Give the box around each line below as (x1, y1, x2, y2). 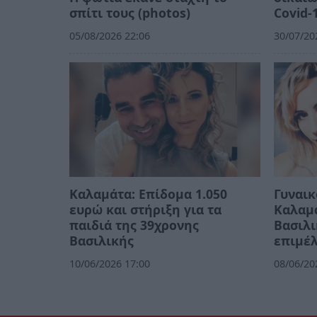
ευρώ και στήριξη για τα (69, 201, 221, 219)
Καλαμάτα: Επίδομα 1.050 (69, 185, 227, 203)
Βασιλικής (69, 232, 134, 250)
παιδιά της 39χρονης (69, 217, 199, 234)
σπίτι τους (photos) (69, 4, 190, 21)
